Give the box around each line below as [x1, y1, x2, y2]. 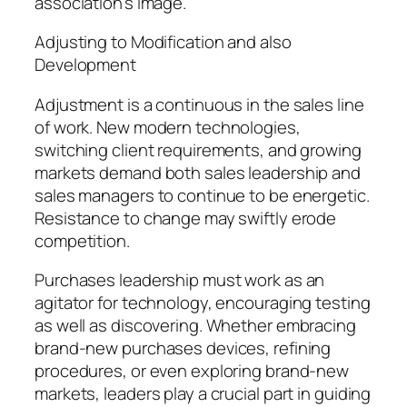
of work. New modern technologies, [35, 114, 301, 139]
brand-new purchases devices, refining [35, 336, 332, 361]
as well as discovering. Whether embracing [35, 313, 356, 338]
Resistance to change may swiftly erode [35, 205, 337, 230]
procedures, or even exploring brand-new [35, 359, 350, 383]
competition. [35, 228, 130, 253]
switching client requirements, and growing [35, 137, 362, 162]
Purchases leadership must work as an [35, 268, 325, 293]
